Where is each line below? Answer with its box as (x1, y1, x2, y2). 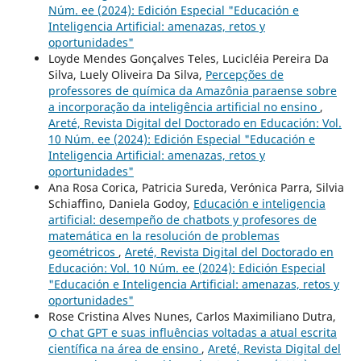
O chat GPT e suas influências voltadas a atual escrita (48, 325, 337, 341)
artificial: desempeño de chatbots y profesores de (48, 212, 317, 228)
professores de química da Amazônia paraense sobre (48, 83, 337, 99)
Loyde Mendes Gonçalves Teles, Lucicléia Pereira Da (48, 51, 329, 67)
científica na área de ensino (48, 341, 201, 357)
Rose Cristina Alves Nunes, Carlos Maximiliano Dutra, (48, 309, 336, 325)
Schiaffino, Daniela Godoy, (48, 196, 193, 212)
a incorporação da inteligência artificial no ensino (48, 99, 320, 115)
